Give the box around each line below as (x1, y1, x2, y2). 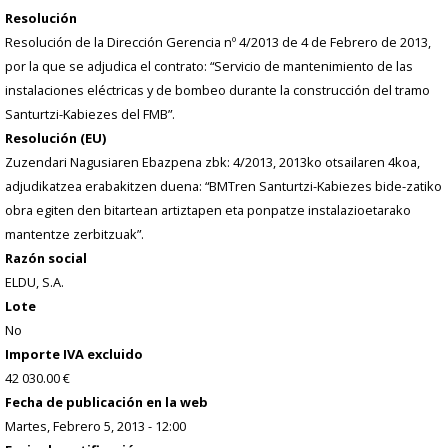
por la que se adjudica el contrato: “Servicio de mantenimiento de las (5, 57, 413, 76)
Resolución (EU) (5, 129, 106, 148)
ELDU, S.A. (5, 273, 64, 292)
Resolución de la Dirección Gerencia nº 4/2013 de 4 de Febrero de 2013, (5, 33, 431, 52)
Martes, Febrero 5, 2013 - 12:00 (5, 417, 186, 436)
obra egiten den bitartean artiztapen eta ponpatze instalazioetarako (5, 201, 411, 220)
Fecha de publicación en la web (5, 393, 208, 412)
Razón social (5, 249, 87, 268)
